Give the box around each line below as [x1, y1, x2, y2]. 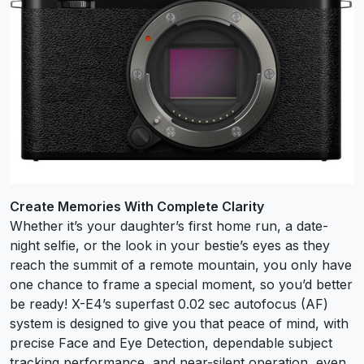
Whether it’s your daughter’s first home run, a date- [10, 218, 328, 235]
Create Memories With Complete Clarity [10, 198, 264, 215]
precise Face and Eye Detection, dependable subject [10, 335, 332, 352]
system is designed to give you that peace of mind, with [10, 315, 349, 332]
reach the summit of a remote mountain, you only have [10, 257, 352, 274]
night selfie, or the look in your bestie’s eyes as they [10, 237, 330, 254]
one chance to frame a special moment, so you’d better [10, 276, 353, 293]
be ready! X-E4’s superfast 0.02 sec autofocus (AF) [10, 296, 328, 313]
